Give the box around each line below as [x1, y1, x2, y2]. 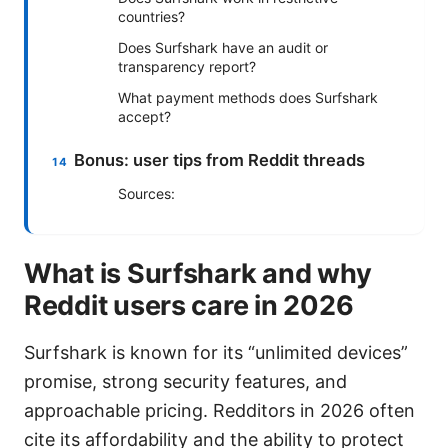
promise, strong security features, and [24, 370, 347, 392]
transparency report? [118, 57, 256, 75]
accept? [118, 107, 171, 125]
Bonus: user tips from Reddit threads [74, 149, 366, 170]
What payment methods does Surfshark [118, 88, 378, 106]
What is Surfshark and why [24, 256, 372, 290]
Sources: [118, 184, 175, 202]
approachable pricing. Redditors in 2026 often [24, 399, 415, 421]
